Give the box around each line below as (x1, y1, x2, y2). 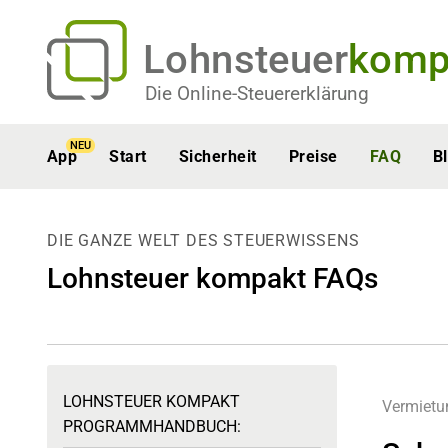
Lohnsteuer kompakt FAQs (47, 262, 378, 295)
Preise (288, 147, 338, 166)
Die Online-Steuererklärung (145, 82, 369, 105)
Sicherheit (178, 147, 257, 166)
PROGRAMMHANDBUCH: (63, 417, 241, 436)
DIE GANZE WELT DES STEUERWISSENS (47, 231, 360, 250)
